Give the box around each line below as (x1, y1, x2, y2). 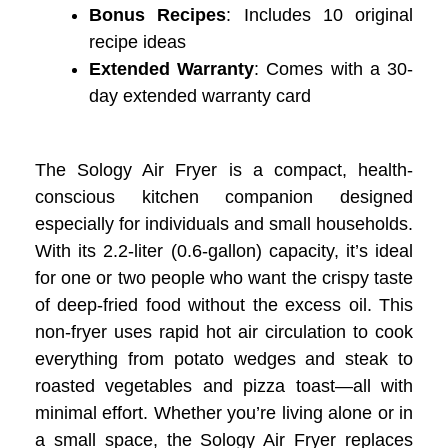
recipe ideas (89, 31, 186, 52)
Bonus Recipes (89, 4, 227, 25)
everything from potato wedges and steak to (35, 348, 413, 369)
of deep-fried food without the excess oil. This (35, 294, 413, 315)
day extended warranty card (89, 85, 311, 106)
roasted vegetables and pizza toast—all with (35, 375, 413, 396)
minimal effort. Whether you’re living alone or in (35, 402, 413, 423)
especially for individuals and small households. (35, 213, 413, 234)
